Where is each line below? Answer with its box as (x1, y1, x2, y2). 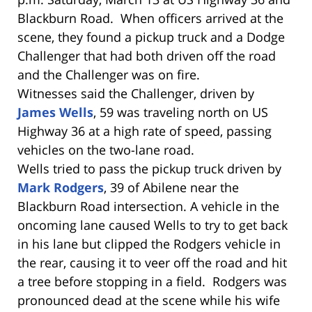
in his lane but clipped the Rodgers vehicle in (17, 235, 281, 252)
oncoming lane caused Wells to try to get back (17, 216, 288, 233)
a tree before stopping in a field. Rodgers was (17, 272, 287, 290)
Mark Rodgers (17, 178, 104, 196)
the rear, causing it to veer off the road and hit (17, 253, 287, 271)
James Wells (17, 103, 93, 120)
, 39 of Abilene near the (104, 178, 239, 196)
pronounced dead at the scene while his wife (17, 291, 280, 309)
